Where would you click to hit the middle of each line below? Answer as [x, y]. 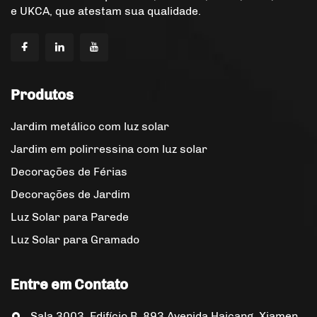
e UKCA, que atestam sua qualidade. [106, 11]
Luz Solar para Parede [70, 217]
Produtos [42, 95]
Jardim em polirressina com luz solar [109, 149]
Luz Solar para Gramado [75, 240]
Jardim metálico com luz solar [90, 127]
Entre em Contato [69, 285]
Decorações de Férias [69, 172]
